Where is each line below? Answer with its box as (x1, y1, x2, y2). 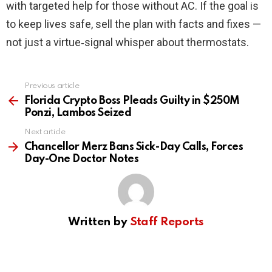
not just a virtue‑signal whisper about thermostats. (6, 36, 249, 49)
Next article (24, 128, 66, 137)
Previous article (24, 82, 80, 90)
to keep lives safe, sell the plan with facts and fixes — (6, 18, 261, 31)
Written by (68, 216, 130, 228)
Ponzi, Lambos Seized (24, 107, 132, 119)
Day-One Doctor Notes (24, 154, 139, 165)
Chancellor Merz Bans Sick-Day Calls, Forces (24, 141, 243, 153)
